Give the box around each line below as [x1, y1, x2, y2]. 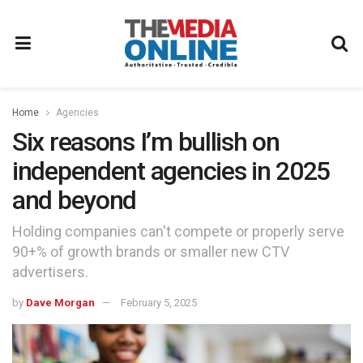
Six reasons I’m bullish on [12, 126, 280, 157]
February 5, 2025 [121, 296, 197, 309]
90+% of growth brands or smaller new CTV [12, 242, 289, 260]
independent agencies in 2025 [12, 156, 331, 186]
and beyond [12, 185, 137, 216]
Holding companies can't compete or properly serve [12, 222, 344, 240]
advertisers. [12, 263, 88, 280]
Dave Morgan [26, 296, 95, 309]
